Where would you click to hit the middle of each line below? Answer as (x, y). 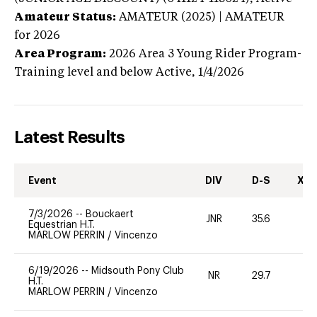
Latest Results (70, 137)
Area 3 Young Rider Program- (220, 54)
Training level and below (83, 73)
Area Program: (60, 54)
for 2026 (37, 36)
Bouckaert (110, 214)
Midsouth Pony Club (138, 271)
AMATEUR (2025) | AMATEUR (202, 17)
